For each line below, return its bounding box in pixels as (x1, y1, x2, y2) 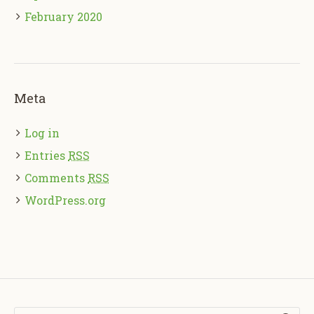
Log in (25, 125, 60, 140)
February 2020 (25, 8, 102, 24)
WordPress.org (25, 192, 106, 207)
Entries (25, 147, 68, 163)
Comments (25, 170, 88, 185)
